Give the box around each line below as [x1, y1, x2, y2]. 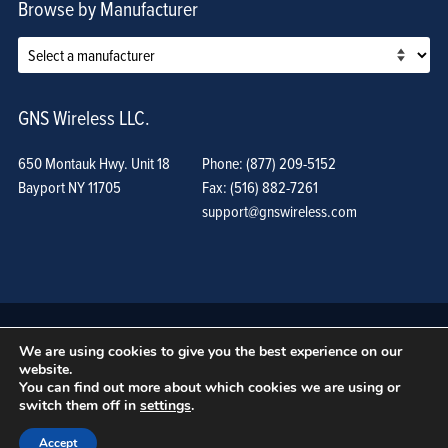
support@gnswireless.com [201, 199, 357, 222]
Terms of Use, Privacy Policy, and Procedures [159, 408, 424, 431]
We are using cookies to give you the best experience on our [19, 342, 402, 361]
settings [140, 396, 191, 415]
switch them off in [19, 396, 140, 415]
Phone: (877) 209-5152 [201, 151, 336, 174]
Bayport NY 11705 [17, 175, 121, 198]
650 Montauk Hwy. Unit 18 [17, 151, 170, 174]
